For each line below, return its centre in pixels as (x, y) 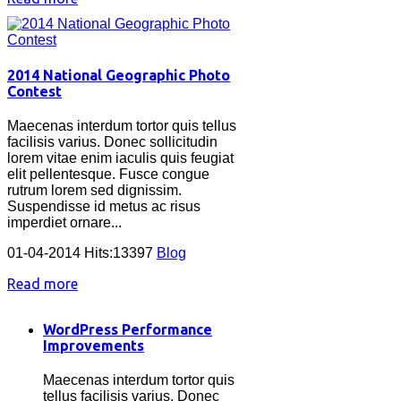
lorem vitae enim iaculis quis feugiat (120, 158)
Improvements (94, 345)
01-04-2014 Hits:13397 (82, 253)
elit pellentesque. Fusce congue (108, 175)
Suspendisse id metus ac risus (104, 207)
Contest (34, 92)
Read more (43, 284)
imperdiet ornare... (64, 223)
